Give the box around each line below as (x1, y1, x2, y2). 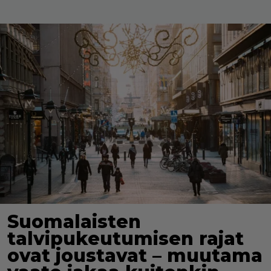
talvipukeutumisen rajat (7, 227, 244, 250)
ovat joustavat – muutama (7, 244, 263, 267)
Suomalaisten (7, 211, 141, 233)
